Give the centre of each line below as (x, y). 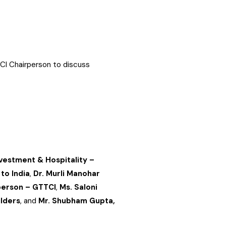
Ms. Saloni (78, 187)
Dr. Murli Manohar (67, 174)
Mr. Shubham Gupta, (77, 201)
